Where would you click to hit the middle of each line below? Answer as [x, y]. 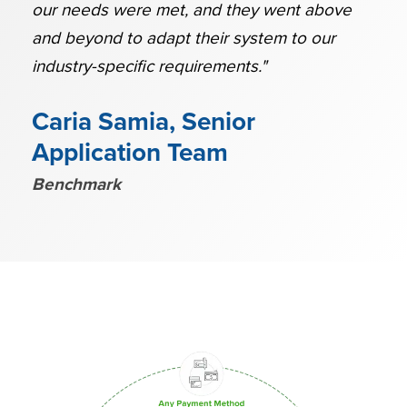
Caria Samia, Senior [144, 122]
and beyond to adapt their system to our [184, 39]
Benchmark [76, 185]
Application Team [130, 153]
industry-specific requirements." [149, 67]
